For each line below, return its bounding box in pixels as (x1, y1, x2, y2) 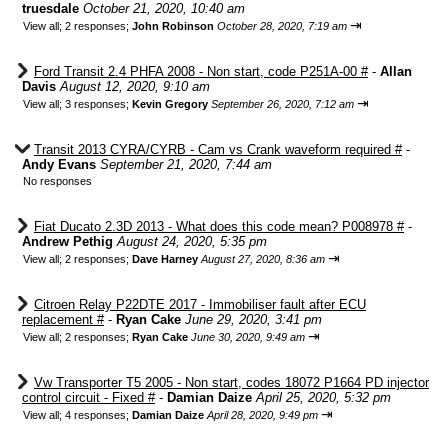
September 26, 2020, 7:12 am (211, 98, 354, 110)
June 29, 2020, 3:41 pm (185, 312, 322, 327)
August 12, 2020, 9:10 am (60, 79, 210, 94)
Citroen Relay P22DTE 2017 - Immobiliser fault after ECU (34, 297, 366, 312)
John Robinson (132, 20, 214, 32)
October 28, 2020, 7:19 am (217, 20, 347, 32)
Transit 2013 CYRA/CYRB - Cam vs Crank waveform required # (34, 142, 402, 157)
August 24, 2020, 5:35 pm (117, 234, 267, 249)
